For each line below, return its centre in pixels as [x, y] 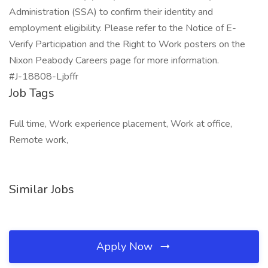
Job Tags [32, 93]
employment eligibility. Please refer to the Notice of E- [123, 28]
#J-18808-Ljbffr [44, 77]
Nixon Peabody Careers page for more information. [114, 60]
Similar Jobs [42, 189]
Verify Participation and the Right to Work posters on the [127, 44]
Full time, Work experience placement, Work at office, [121, 124]
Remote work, [39, 140]
